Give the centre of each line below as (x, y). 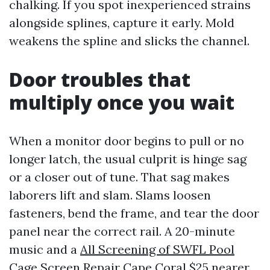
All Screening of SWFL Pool (157, 249)
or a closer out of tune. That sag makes (119, 177)
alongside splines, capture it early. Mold (122, 23)
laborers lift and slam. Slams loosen (110, 195)
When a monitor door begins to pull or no (127, 141)
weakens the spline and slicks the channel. (129, 41)
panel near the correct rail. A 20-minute (122, 231)
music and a (45, 249)
